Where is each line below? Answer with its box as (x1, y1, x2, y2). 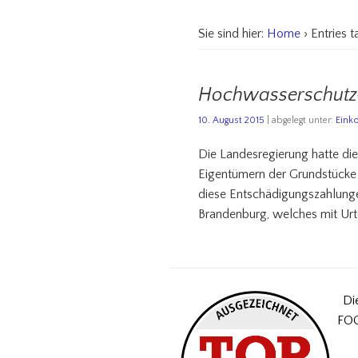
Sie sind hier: (198, 26, 265, 42)
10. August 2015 (198, 115, 265, 126)
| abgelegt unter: (265, 115, 336, 126)
